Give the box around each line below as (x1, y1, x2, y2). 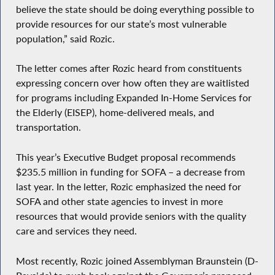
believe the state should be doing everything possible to (15, 2, 254, 15)
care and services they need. (15, 224, 137, 237)
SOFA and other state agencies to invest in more (15, 195, 223, 207)
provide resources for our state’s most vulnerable (15, 17, 227, 30)
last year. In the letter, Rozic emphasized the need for (15, 180, 241, 193)
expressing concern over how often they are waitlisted (15, 77, 249, 90)
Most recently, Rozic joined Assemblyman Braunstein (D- (15, 254, 258, 267)
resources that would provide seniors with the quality (15, 209, 246, 222)
